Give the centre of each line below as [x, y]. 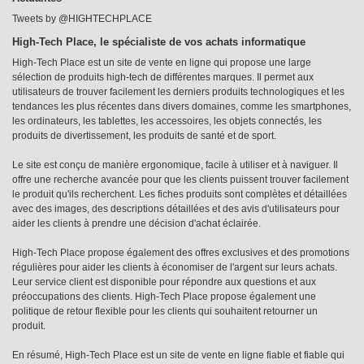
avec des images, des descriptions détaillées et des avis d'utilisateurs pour [176, 208]
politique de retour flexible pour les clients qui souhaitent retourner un [165, 311]
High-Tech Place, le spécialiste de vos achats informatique [159, 41]
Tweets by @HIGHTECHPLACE [82, 18]
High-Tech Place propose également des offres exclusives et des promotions [181, 252]
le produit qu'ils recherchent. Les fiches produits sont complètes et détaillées [180, 194]
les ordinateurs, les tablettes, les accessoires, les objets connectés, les [167, 121]
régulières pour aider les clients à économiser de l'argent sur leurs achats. [175, 267]
